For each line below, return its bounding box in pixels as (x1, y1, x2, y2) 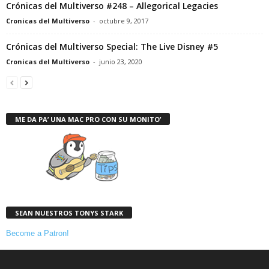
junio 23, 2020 (99, 56, 142, 66)
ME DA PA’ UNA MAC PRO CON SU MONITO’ (15, 114, 161, 124)
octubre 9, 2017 (99, 16, 148, 25)
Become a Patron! (6, 229, 69, 238)
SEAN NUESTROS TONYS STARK (15, 208, 123, 218)
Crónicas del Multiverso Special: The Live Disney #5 (6, 40, 218, 52)
